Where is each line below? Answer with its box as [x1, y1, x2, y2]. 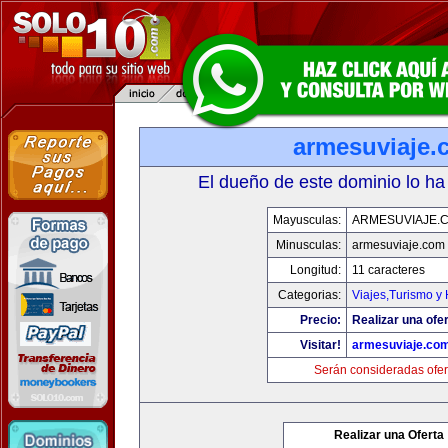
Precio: [300, 313, 341, 327]
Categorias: [278, 288, 341, 302]
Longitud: [290, 263, 341, 277]
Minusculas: [276, 238, 341, 252]
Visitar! [300, 338, 341, 352]
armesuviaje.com [352, 238, 445, 252]
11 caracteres [352, 263, 425, 277]
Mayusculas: [273, 213, 341, 227]
